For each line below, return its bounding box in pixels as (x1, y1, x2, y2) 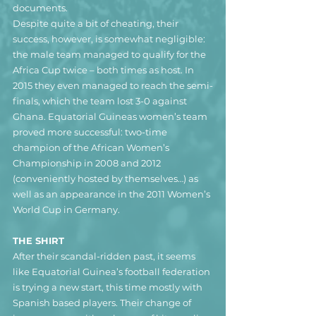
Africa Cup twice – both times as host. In (13, 63, 196, 75)
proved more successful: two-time (13, 126, 169, 138)
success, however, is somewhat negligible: (13, 32, 207, 44)
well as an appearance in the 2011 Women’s (13, 188, 212, 200)
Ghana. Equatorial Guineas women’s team (13, 110, 209, 122)
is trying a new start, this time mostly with (13, 281, 205, 293)
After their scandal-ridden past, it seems (13, 250, 197, 262)
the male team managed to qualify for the (13, 48, 208, 60)
